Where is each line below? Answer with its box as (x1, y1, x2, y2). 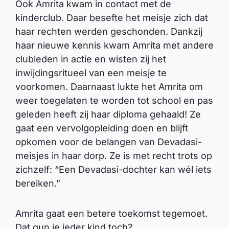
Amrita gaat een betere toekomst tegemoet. (15, 208, 208, 219)
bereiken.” (15, 178, 60, 189)
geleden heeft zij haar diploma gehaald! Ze (15, 109, 201, 120)
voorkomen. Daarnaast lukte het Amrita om (15, 81, 203, 93)
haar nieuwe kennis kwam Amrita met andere (15, 40, 214, 51)
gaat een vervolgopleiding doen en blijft (15, 123, 188, 134)
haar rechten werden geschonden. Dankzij (15, 26, 202, 37)
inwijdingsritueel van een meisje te (15, 67, 167, 79)
